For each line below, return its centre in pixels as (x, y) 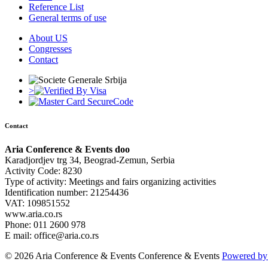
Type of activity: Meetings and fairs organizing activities (110, 182)
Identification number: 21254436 (67, 193)
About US (48, 38)
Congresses (50, 49)
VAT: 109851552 (37, 203)
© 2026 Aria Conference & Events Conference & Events (112, 256)
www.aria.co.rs (33, 214)
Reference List (56, 7)
